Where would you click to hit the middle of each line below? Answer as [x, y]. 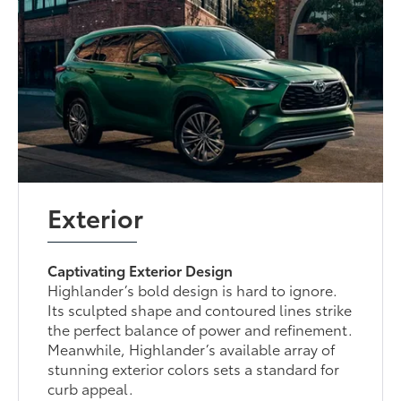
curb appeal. [91, 388]
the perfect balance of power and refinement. [200, 329]
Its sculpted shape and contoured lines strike [200, 310]
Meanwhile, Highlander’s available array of [192, 349]
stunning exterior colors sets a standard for [194, 369]
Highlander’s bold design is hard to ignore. [193, 290]
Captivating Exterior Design [141, 270]
